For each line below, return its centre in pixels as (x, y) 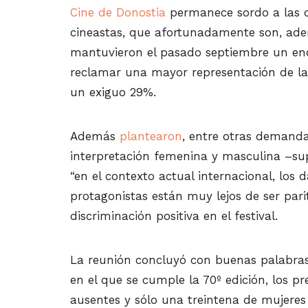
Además (93, 136)
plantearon (149, 136)
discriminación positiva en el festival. (174, 216)
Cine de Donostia (118, 12)
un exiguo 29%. (113, 92)
